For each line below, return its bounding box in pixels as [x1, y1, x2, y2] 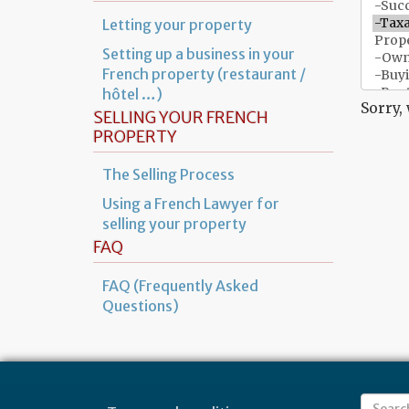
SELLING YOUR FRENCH [93, 107, 268, 128]
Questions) [102, 297, 179, 316]
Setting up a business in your [102, 44, 295, 63]
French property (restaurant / [102, 64, 306, 83]
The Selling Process [102, 165, 235, 184]
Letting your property [102, 15, 252, 34]
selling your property [102, 215, 246, 234]
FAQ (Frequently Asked [102, 277, 258, 296]
